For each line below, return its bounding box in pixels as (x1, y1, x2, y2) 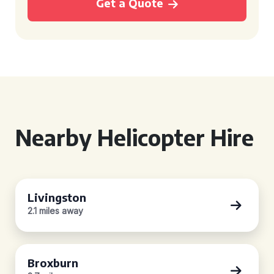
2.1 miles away (28, 206, 83, 216)
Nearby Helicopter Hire (15, 124, 254, 151)
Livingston (28, 190, 86, 204)
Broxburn (28, 256, 78, 270)
